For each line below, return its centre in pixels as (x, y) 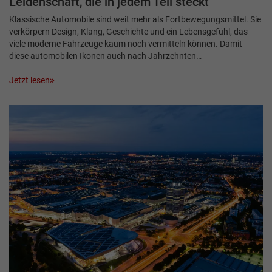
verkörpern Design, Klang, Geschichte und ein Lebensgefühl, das (128, 32)
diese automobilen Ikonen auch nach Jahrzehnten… (105, 56)
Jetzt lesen (29, 80)
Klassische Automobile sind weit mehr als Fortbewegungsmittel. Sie (135, 20)
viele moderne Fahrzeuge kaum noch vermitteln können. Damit (126, 44)
